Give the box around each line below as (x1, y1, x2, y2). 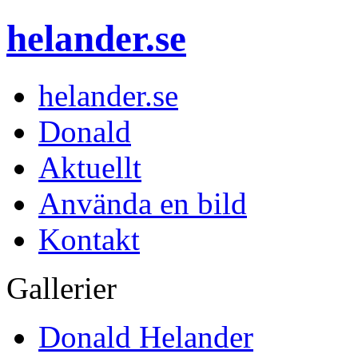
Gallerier (6, 270, 117, 305)
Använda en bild (38, 185, 247, 221)
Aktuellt (38, 149, 141, 185)
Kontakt (38, 221, 140, 257)
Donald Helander (38, 319, 253, 354)
